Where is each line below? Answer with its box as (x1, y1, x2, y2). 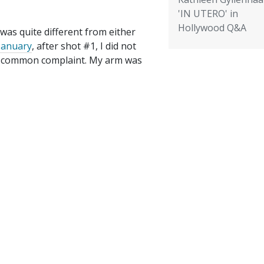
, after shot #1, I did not (32, 39, 136, 53)
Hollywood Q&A (177, 21, 246, 35)
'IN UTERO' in (177, 7, 238, 21)
